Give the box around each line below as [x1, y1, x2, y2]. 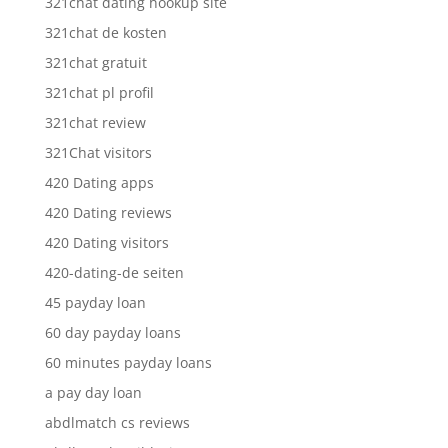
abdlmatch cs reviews [44, 412, 190, 432]
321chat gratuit [44, 52, 147, 72]
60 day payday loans [44, 322, 181, 342]
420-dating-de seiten [44, 262, 184, 282]
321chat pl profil [44, 82, 154, 102]
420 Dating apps [44, 172, 154, 192]
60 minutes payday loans [44, 352, 212, 372]
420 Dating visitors [44, 232, 169, 252]
